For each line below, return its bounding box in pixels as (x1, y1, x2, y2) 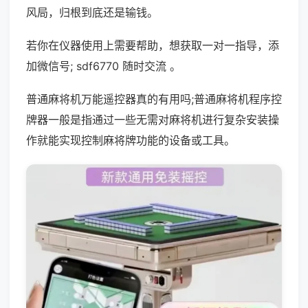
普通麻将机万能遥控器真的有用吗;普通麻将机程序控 (26, 92, 282, 106)
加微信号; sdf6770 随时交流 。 (26, 59, 181, 73)
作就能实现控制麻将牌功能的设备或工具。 (26, 133, 235, 147)
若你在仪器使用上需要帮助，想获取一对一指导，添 (26, 38, 279, 52)
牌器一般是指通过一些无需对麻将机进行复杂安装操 (26, 113, 279, 126)
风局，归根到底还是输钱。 (26, 5, 158, 19)
